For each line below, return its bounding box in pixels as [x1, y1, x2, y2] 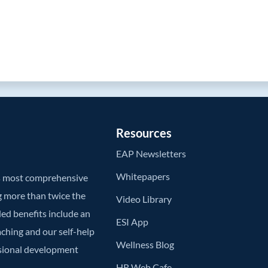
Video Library [116, 193, 172, 205]
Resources [116, 126, 172, 141]
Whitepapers [116, 170, 170, 182]
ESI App [116, 216, 149, 228]
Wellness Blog [116, 239, 175, 251]
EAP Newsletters [116, 148, 187, 160]
